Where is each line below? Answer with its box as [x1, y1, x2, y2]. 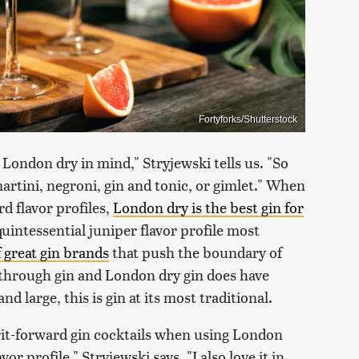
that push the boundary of [109, 241, 282, 262]
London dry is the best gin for [113, 196, 304, 217]
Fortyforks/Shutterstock [199, 113, 297, 125]
